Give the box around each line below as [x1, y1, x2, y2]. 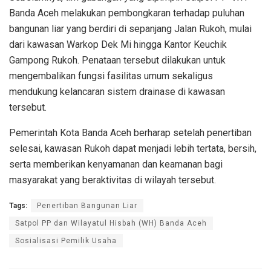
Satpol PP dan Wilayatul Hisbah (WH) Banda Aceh [15, 218, 207, 227]
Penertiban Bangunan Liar [37, 201, 137, 210]
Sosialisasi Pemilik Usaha [15, 236, 117, 245]
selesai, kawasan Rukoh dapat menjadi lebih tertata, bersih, [9, 142, 256, 154]
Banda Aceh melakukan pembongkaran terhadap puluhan [9, 7, 244, 19]
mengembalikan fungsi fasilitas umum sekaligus [9, 70, 213, 82]
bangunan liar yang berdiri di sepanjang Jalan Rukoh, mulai [9, 22, 252, 34]
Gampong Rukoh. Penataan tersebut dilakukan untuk [9, 54, 226, 66]
